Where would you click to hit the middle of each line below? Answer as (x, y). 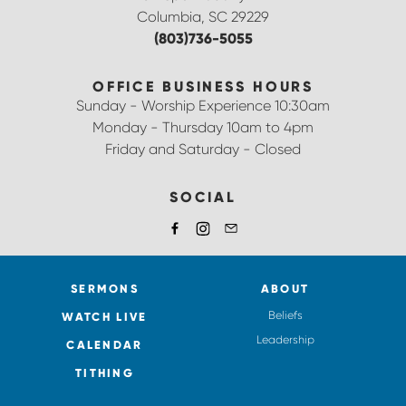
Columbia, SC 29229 (203, 16)
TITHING (105, 372)
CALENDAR (105, 344)
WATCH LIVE (105, 316)
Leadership (285, 339)
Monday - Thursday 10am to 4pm (203, 127)
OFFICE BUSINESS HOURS (203, 86)
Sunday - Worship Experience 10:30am (203, 105)
